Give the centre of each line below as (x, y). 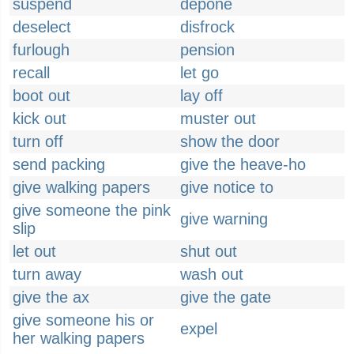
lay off (201, 96)
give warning (224, 219)
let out (34, 251)
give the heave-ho (243, 164)
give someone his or (83, 320)
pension (207, 50)
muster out (218, 119)
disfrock (207, 27)
